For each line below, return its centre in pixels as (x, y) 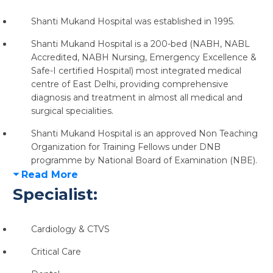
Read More (49, 175)
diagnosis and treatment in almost (105, 97)
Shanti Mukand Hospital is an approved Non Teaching (144, 133)
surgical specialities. (72, 111)
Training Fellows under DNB (161, 147)
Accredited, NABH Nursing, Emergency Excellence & (144, 57)
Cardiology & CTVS (70, 229)
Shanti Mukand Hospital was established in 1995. (133, 21)
